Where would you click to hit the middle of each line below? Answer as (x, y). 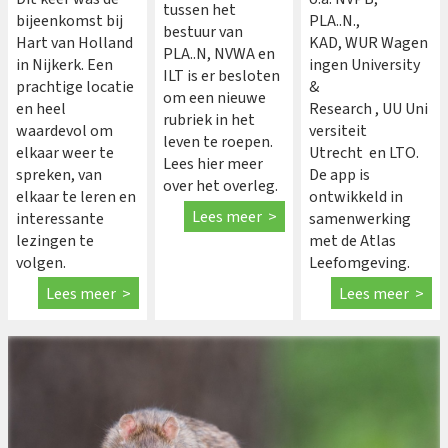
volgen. (41, 263)
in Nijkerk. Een (64, 65)
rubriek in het (208, 120)
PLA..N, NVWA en (218, 54)
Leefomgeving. (360, 263)
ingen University (365, 65)
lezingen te (55, 241)
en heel (41, 109)
